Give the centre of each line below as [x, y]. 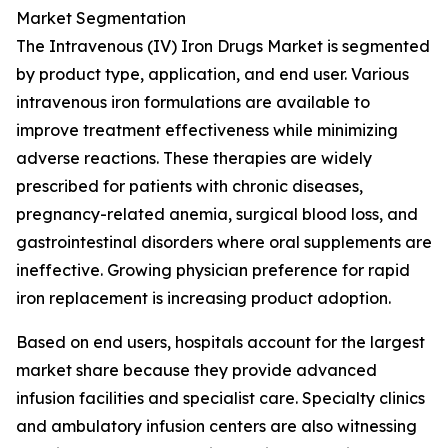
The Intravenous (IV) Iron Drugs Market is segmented [223, 46]
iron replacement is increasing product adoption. [203, 298]
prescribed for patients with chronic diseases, [189, 186]
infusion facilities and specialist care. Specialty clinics [220, 398]
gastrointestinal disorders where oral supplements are [224, 242]
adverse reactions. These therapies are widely [194, 158]
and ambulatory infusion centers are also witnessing [216, 426]
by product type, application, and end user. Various [212, 74]
